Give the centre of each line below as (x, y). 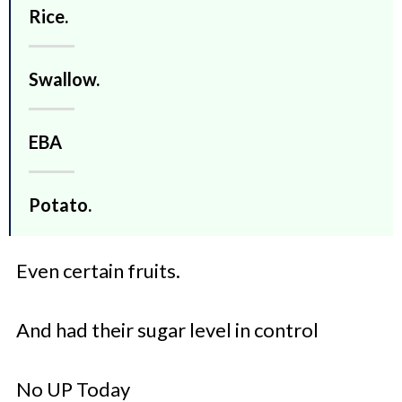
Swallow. (64, 79)
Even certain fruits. (98, 271)
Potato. (60, 205)
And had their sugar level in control (169, 330)
